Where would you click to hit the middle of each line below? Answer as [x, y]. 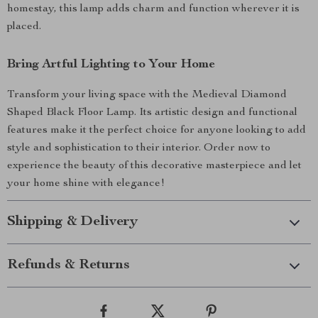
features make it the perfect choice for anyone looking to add [157, 131]
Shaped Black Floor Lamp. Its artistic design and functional [152, 113]
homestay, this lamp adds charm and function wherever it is [153, 9]
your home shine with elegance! [86, 184]
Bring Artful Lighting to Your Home [111, 65]
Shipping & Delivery [72, 222]
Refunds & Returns [68, 265]
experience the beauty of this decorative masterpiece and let [154, 166]
